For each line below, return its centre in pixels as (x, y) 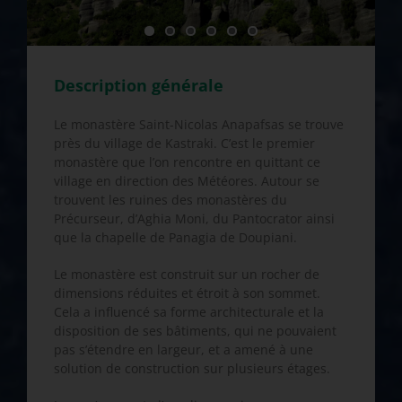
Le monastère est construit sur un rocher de (187, 275)
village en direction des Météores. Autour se (187, 181)
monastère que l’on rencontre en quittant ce (187, 162)
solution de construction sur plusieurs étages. (192, 369)
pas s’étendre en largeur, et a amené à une (184, 350)
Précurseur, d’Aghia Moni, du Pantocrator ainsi (194, 219)
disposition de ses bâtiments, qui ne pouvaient (195, 331)
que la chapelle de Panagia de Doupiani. (175, 238)
